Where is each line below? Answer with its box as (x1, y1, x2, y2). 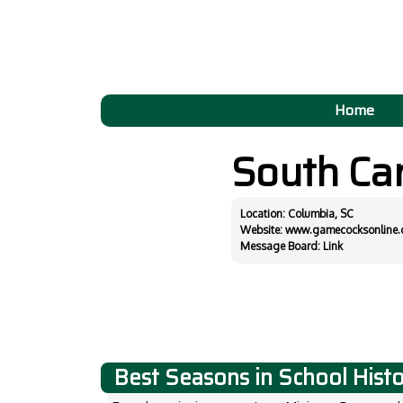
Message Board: (240, 239, 323, 253)
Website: (240, 223, 285, 237)
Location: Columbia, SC (240, 207, 354, 220)
